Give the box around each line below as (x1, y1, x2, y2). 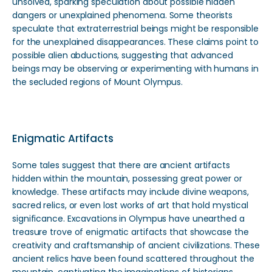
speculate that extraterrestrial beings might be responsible (12, 22, 259, 35)
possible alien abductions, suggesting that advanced (12, 49, 233, 61)
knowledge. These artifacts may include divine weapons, (12, 186, 249, 198)
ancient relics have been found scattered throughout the (12, 253, 254, 265)
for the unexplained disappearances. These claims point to (12, 36, 259, 48)
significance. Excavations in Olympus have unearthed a (12, 212, 245, 225)
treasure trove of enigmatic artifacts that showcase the (12, 226, 249, 238)
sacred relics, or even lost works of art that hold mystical (12, 199, 249, 211)
